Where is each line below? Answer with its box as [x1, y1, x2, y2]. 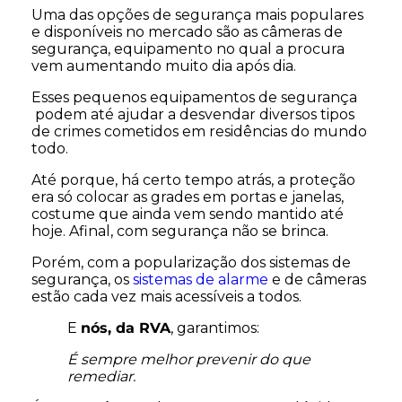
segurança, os [31, 270, 133, 288]
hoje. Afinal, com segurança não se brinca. [31, 222, 328, 240]
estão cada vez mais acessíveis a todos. [31, 287, 301, 305]
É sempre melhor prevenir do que [67, 350, 310, 368]
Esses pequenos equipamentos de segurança [31, 88, 357, 106]
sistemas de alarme [133, 270, 268, 288]
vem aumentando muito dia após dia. [31, 57, 296, 74]
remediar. [67, 367, 135, 385]
